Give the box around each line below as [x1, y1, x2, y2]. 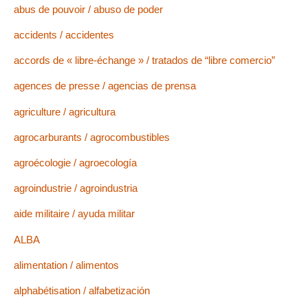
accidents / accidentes [14, 29, 114, 41]
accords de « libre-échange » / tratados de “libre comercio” [14, 54, 275, 67]
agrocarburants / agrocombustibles [14, 131, 170, 143]
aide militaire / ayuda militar [14, 208, 135, 220]
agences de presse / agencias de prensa [14, 80, 196, 92]
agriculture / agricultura [14, 105, 115, 118]
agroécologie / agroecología [14, 157, 137, 169]
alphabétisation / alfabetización [14, 284, 150, 296]
